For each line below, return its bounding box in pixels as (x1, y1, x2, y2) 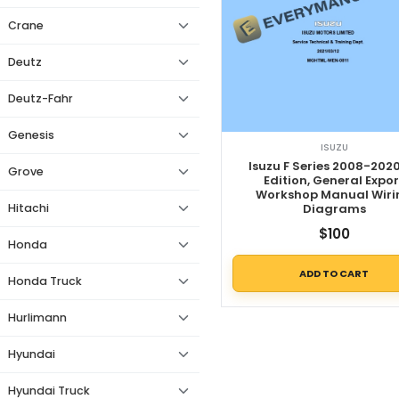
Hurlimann (8, 310, 67, 325)
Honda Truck (8, 273, 82, 289)
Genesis (8, 127, 54, 142)
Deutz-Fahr (8, 91, 73, 106)
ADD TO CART (299, 265, 370, 281)
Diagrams (302, 200, 366, 218)
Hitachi (8, 200, 49, 216)
